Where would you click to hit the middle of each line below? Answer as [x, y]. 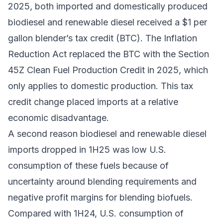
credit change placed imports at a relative [93, 102]
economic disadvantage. [58, 118]
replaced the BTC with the [122, 54]
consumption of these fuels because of [88, 166]
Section [194, 54]
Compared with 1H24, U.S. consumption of [96, 214]
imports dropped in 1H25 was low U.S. [87, 150]
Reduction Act [37, 54]
